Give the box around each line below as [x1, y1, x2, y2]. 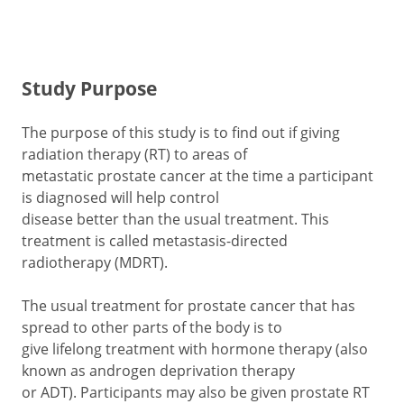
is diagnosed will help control [22, 188, 219, 207]
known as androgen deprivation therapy [22, 361, 295, 380]
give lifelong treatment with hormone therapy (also [22, 339, 368, 358]
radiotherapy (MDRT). [22, 252, 168, 271]
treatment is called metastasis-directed [22, 231, 288, 250]
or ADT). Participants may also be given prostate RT [22, 382, 370, 401]
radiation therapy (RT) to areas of [22, 144, 247, 163]
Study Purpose [22, 75, 157, 101]
